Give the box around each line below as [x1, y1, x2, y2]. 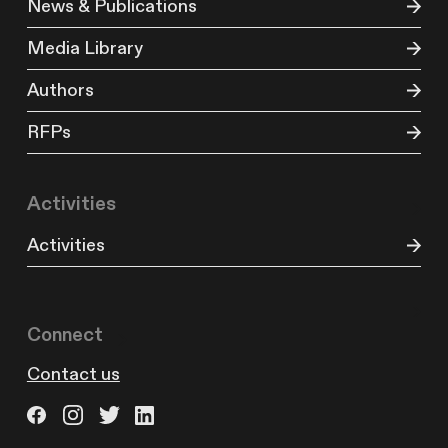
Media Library [26, 37, 143, 61]
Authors [26, 79, 94, 103]
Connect [26, 323, 103, 348]
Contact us [26, 363, 120, 387]
